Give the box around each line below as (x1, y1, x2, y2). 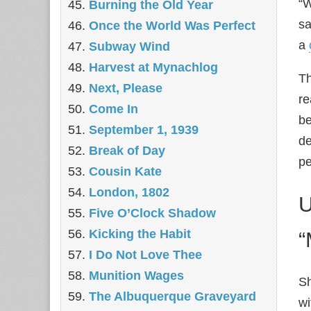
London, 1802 (89, 185, 169, 199)
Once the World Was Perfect (89, 19, 255, 33)
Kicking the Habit (89, 227, 191, 241)
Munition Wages (89, 269, 184, 283)
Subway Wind (89, 40, 170, 53)
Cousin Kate (89, 165, 162, 178)
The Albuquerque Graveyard (89, 289, 256, 303)
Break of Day (89, 144, 165, 158)
